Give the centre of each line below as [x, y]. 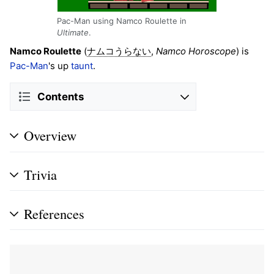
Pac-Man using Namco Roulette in [122, 21]
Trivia [40, 175]
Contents [61, 96]
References [54, 213]
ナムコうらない [119, 52]
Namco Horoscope [196, 51]
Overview [50, 135]
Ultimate [73, 33]
